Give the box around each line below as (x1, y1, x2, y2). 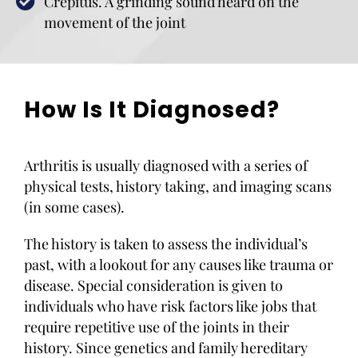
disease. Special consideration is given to (24, 276, 283, 295)
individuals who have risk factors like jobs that (24, 296, 316, 316)
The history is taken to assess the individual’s (24, 234, 308, 253)
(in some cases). (24, 197, 125, 217)
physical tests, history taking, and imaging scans (24, 177, 332, 196)
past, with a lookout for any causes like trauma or (24, 255, 333, 274)
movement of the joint (44, 13, 185, 32)
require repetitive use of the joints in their (24, 317, 289, 336)
